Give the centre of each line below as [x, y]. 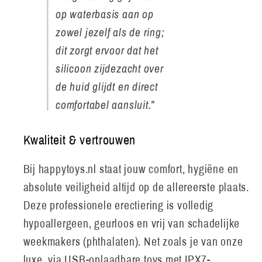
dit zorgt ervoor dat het [107, 51]
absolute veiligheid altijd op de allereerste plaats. [136, 187]
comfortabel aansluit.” [105, 105]
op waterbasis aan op [105, 14]
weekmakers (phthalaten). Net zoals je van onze [133, 242]
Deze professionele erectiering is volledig [118, 205]
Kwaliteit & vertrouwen [80, 141]
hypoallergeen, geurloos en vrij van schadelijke [132, 223]
